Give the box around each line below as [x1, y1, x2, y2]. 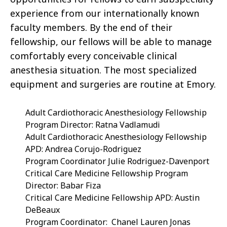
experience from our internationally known [10, 7, 199, 19]
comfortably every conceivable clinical [10, 49, 177, 62]
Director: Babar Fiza [25, 179, 101, 191]
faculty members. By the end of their [10, 21, 172, 33]
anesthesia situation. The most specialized [10, 63, 197, 76]
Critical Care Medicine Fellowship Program [25, 167, 188, 179]
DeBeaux [25, 204, 60, 215]
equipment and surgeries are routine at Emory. [10, 78, 216, 90]
